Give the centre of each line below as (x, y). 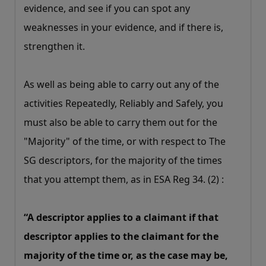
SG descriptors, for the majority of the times (123, 161)
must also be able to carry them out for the (121, 123)
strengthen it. (54, 47)
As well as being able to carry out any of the (121, 85)
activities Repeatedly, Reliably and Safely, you (123, 104)
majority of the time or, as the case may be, (126, 256)
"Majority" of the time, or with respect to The (125, 142)
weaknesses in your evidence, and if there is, (123, 28)
